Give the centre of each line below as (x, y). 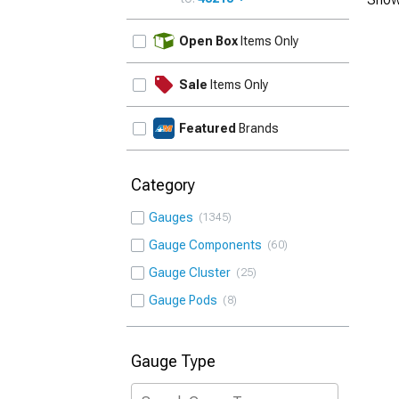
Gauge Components (208, 245)
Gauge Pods (186, 300)
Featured (208, 128)
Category (163, 185)
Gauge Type (173, 361)
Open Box (208, 41)
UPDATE (319, 31)
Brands (257, 128)
